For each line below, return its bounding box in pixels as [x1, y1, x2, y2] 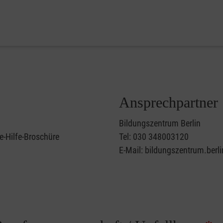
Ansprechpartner [119, 94, 218, 111]
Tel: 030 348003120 [119, 131, 189, 142]
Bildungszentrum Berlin [119, 117, 201, 128]
